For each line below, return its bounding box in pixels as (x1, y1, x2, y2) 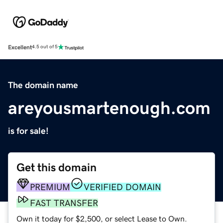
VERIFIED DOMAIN (84, 182, 161, 192)
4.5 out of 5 (32, 44, 58, 50)
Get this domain (16, 161, 97, 173)
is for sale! (8, 126, 49, 135)
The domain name (8, 80, 78, 90)
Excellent (8, 44, 32, 50)
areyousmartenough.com (8, 99, 211, 117)
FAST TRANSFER (30, 198, 98, 208)
